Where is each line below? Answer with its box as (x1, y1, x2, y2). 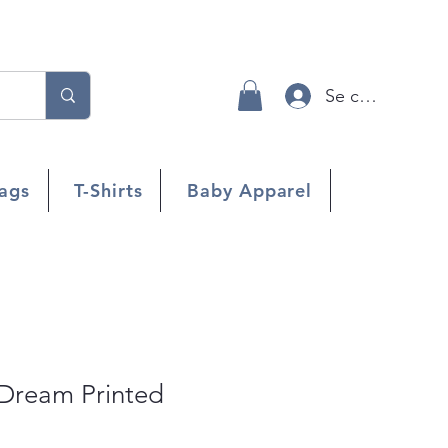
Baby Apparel (187, 178, 313, 202)
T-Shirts (74, 178, 143, 202)
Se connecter (325, 84, 432, 107)
